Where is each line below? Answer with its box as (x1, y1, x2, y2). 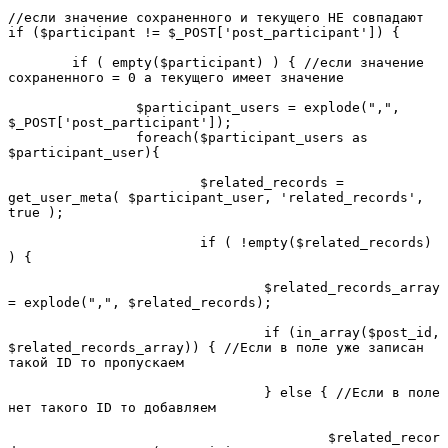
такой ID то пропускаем (8, 354, 184, 370)
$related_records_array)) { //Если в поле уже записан (8, 339, 424, 355)
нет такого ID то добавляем (8, 399, 216, 415)
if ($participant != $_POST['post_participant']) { (8, 24, 400, 40)
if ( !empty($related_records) (8, 234, 200, 250)
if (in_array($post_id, (8, 324, 264, 340)
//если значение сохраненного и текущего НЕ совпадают (8, 9, 424, 25)
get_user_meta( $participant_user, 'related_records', (8, 189, 424, 205)
